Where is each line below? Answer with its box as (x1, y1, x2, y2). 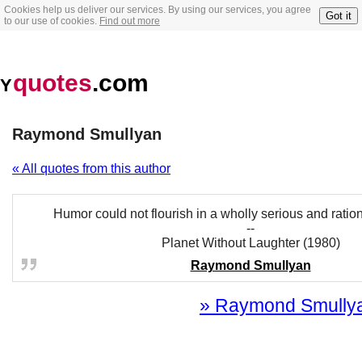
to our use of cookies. (4, 15, 99, 27)
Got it (326, 9, 351, 22)
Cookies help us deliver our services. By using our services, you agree (4, 4, 311, 15)
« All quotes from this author (12, 162, 170, 175)
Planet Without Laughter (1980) (161, 236, 340, 250)
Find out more (99, 15, 160, 27)
